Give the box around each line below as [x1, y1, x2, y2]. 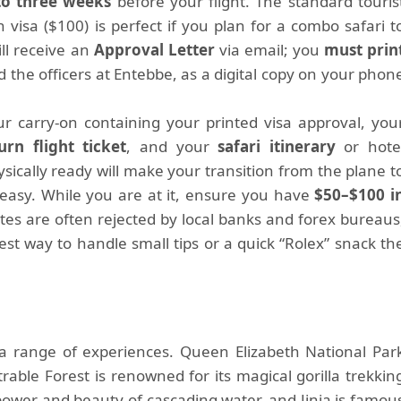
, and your [126, 136, 218, 157]
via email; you [214, 39, 324, 60]
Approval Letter [93, 39, 215, 60]
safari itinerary [218, 136, 336, 157]
